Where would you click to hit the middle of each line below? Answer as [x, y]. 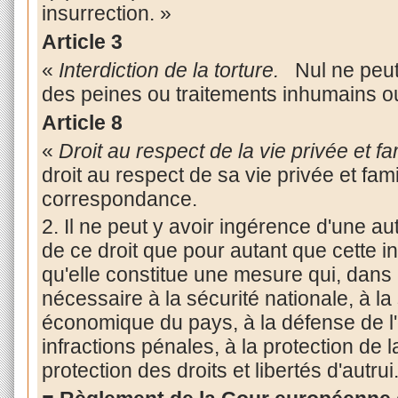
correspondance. [119, 199]
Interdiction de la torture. [168, 70]
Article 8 [84, 122]
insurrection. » [106, 14]
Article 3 [82, 42]
